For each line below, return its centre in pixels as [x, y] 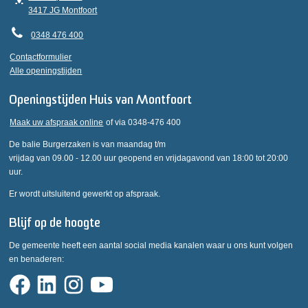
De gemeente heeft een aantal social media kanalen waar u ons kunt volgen [151, 245]
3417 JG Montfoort [63, 10]
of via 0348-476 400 [143, 122]
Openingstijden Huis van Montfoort [101, 101]
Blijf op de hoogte [55, 224]
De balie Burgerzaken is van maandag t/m [88, 144]
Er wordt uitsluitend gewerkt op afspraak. [85, 194]
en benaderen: [37, 259]
